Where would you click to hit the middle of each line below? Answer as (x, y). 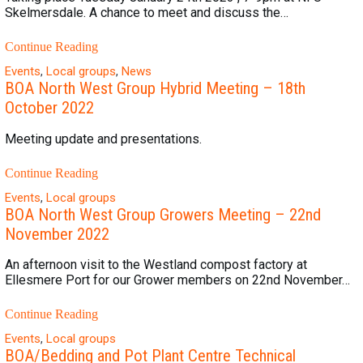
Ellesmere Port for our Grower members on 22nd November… (177, 280)
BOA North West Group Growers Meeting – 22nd (163, 214)
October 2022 (49, 108)
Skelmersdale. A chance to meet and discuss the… (147, 13)
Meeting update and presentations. (103, 139)
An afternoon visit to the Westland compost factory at (156, 264)
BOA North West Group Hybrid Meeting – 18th (155, 89)
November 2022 (57, 234)
